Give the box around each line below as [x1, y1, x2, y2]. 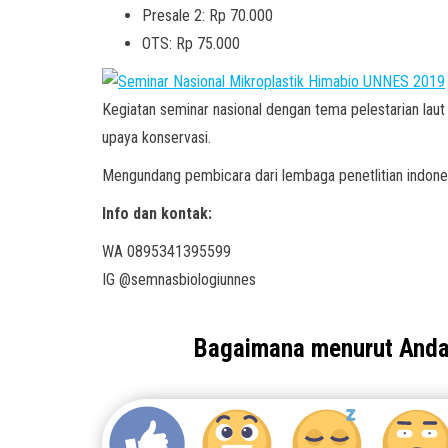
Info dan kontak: [102, 204, 212, 223]
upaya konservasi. [102, 128, 211, 147]
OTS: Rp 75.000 [142, 34, 240, 53]
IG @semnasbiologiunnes [102, 270, 256, 289]
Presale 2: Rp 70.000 [142, 6, 273, 25]
